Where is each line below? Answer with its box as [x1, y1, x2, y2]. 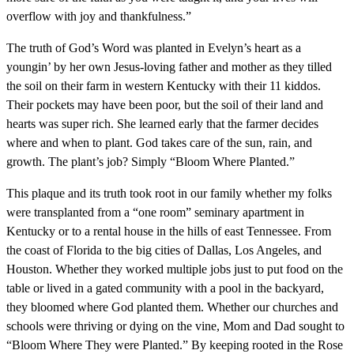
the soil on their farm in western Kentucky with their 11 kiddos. [6, 79, 321, 92]
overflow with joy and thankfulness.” [6, 9, 191, 23]
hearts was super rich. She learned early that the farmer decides [6, 117, 318, 130]
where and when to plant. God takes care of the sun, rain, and [6, 136, 312, 149]
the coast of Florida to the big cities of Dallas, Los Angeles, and [6, 243, 322, 257]
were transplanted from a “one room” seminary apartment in [6, 205, 304, 219]
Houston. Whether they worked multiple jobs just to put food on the [6, 262, 343, 276]
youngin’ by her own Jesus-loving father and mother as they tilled [6, 60, 332, 73]
